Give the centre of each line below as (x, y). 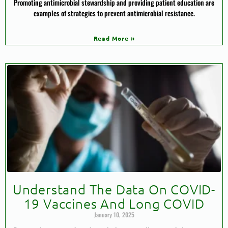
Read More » (114, 38)
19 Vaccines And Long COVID (114, 203)
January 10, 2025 (114, 214)
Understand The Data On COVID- (114, 189)
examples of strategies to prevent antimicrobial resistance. (114, 13)
